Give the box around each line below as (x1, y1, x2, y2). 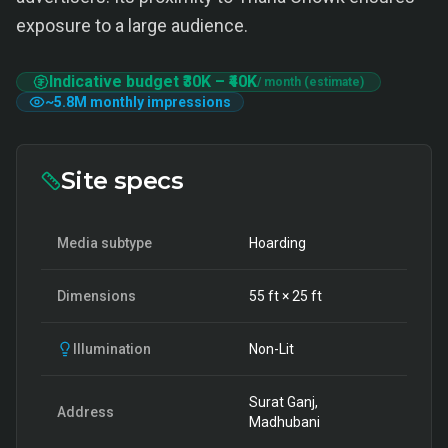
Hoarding (249, 235, 306, 251)
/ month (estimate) (257, 75, 364, 89)
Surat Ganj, (249, 394, 318, 410)
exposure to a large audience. (16, 15, 248, 36)
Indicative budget (49, 72, 183, 91)
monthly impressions (87, 94, 231, 110)
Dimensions (57, 288, 136, 304)
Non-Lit (249, 341, 294, 357)
